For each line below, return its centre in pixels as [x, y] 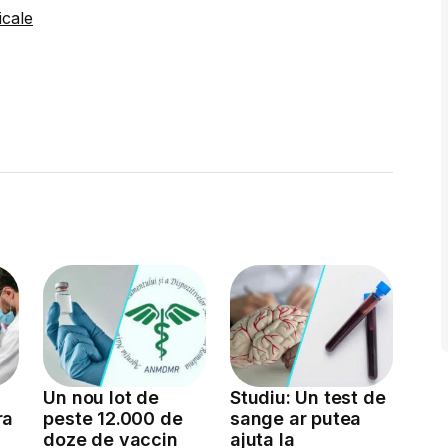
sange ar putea [295, 418]
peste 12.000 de [113, 418]
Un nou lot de [101, 397]
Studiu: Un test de [307, 397]
